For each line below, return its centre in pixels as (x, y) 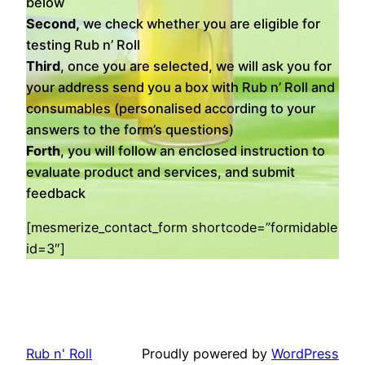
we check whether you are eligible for (200, 23)
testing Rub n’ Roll (83, 44)
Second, (53, 23)
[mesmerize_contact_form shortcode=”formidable (182, 228)
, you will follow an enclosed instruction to (193, 150)
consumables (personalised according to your (171, 108)
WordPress (305, 353)
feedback (56, 193)
